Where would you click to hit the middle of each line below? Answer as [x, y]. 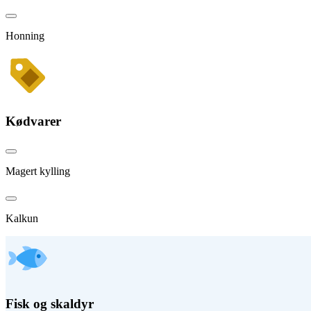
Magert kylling [38, 171]
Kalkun [22, 219]
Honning [25, 35]
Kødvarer [33, 121]
